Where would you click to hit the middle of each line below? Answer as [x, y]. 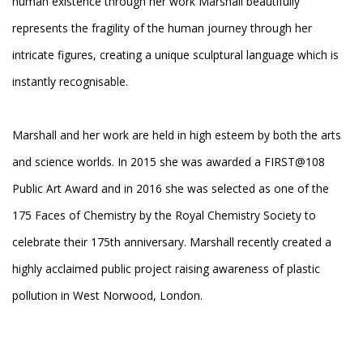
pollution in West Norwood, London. [109, 296]
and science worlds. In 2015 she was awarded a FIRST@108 [169, 162]
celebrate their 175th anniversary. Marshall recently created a [172, 242]
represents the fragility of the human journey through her [162, 28]
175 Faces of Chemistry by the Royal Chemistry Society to [164, 216]
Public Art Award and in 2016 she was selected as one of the [171, 189]
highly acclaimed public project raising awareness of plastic [166, 269]
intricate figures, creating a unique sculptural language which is [175, 55]
